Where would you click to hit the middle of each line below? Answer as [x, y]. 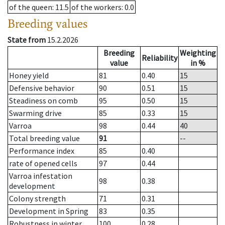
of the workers [96, 7]
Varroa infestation [41, 176]
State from [27, 40]
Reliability [159, 58]
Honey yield [29, 76]
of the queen [31, 7]
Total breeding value [44, 138]
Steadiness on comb [43, 101]
